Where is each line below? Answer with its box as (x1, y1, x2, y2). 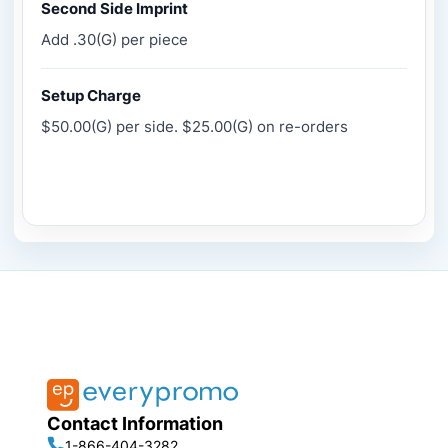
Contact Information (47, 413, 223, 434)
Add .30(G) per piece (41, 30, 188, 50)
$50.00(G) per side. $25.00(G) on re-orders (41, 117, 348, 137)
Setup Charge (41, 86, 141, 106)
